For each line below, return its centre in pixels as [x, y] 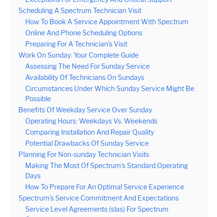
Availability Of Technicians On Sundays [85, 77]
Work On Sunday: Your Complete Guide [78, 55]
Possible [38, 99]
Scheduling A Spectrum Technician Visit [80, 11]
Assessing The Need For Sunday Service [87, 66]
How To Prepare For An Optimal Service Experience [105, 187]
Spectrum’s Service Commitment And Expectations [99, 198]
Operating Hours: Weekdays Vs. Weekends [91, 121]
